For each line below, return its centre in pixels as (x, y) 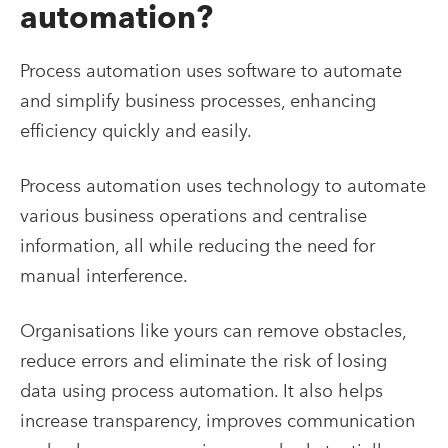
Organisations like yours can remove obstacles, (213, 330)
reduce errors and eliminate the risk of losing (203, 360)
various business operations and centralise (193, 215)
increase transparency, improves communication (217, 420)
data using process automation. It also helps (201, 390)
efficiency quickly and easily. (136, 130)
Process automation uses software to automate (211, 70)
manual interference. (104, 275)
